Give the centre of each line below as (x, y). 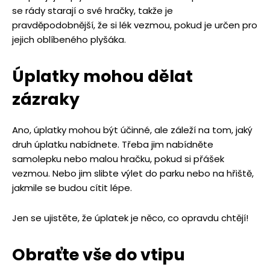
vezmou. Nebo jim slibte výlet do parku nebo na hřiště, (133, 174)
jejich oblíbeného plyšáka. (69, 40)
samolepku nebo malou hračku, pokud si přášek (118, 159)
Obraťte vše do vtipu (99, 255)
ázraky (50, 99)
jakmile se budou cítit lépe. (72, 188)
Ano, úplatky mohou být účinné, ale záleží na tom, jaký (132, 130)
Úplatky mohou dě (91, 77)
